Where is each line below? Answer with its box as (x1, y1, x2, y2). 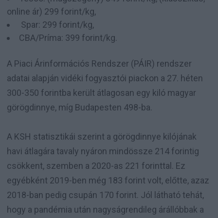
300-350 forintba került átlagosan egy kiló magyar (7, 87, 196, 98)
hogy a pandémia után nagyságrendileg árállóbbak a (7, 204, 204, 215)
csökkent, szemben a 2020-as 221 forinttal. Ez (7, 160, 185, 171)
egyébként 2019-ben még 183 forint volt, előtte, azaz (7, 175, 209, 185)
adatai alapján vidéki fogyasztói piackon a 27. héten (7, 73, 203, 83)
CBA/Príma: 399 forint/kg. (19, 32, 119, 43)
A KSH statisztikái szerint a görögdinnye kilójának (7, 131, 197, 142)
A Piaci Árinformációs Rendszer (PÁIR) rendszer (7, 58, 192, 69)
